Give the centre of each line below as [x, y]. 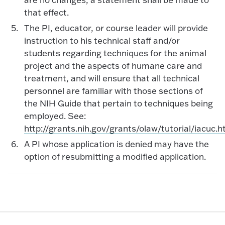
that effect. [46, 12]
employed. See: [55, 116]
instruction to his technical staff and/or [102, 41]
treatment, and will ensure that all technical [111, 78]
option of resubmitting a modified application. [115, 157]
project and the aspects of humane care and [113, 66]
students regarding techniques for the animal [115, 53]
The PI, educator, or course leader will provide [116, 28]
